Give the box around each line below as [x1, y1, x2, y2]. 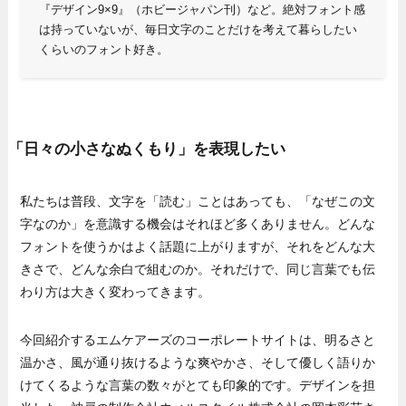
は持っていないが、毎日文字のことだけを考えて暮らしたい [38, 23, 357, 36]
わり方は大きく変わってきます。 [20, 284, 211, 299]
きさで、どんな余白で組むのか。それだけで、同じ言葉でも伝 [20, 261, 376, 276]
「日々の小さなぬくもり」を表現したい [7, 140, 285, 159]
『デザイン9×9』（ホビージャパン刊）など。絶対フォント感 [38, 3, 365, 16]
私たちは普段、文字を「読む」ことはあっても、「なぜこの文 [20, 193, 376, 208]
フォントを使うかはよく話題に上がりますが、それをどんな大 [20, 238, 376, 254]
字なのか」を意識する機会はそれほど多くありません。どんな [20, 216, 376, 231]
